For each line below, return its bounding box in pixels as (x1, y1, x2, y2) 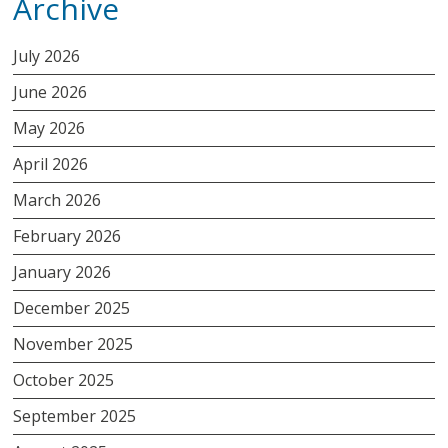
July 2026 (13, 44, 81, 67)
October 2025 (13, 368, 115, 391)
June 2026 (13, 80, 88, 103)
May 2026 (13, 116, 86, 139)
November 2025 (13, 332, 134, 355)
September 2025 (13, 404, 137, 427)
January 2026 (13, 260, 112, 283)
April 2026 (13, 152, 89, 175)
